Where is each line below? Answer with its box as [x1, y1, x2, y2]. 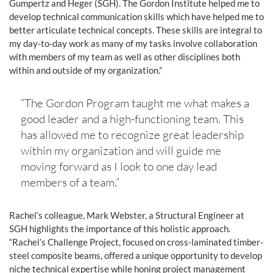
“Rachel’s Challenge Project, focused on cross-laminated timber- [9, 236, 263, 248]
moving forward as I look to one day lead [20, 159, 217, 174]
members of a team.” [20, 175, 119, 190]
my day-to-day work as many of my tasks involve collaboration [9, 38, 257, 49]
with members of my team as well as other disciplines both [9, 51, 240, 63]
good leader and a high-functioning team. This [20, 112, 244, 127]
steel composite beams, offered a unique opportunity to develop [9, 250, 262, 261]
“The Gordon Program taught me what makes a [20, 96, 249, 111]
